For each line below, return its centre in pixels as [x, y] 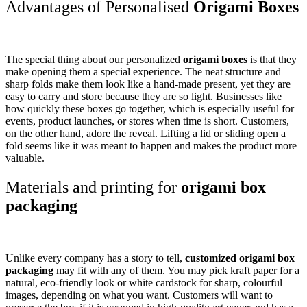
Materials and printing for [93, 187]
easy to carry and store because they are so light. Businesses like [144, 97]
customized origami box [240, 258]
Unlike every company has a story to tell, [95, 258]
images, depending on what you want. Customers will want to [139, 295]
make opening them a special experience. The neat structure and [143, 72]
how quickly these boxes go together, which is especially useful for [150, 109]
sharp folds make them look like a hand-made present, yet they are [148, 84]
